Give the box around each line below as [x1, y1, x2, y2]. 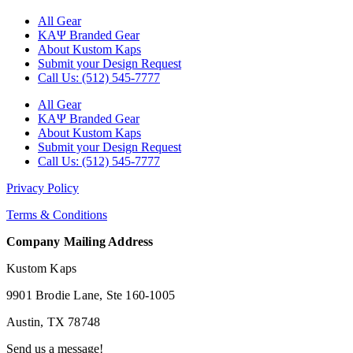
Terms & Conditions [6, 208, 107, 222]
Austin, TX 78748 [6, 315, 101, 329]
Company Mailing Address [6, 235, 154, 249]
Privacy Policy [6, 181, 79, 195]
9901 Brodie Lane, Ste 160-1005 [6, 288, 175, 303]
